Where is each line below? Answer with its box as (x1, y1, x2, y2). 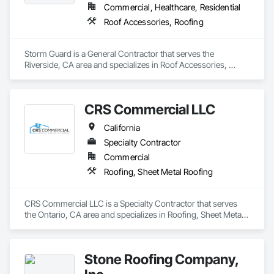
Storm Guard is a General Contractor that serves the (24, 48, 214, 59)
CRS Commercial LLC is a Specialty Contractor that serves (24, 198, 237, 209)
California (104, 122, 141, 133)
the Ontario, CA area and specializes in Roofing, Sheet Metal (24, 209, 243, 220)
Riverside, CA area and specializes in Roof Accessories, (24, 59, 227, 70)
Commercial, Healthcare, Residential (104, 2, 241, 12)
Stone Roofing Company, (84, 251, 239, 267)
